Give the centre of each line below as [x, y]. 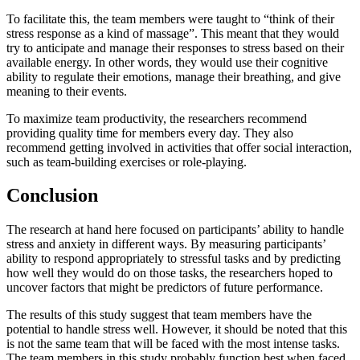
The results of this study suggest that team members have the [159, 315]
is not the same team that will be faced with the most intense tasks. [173, 344]
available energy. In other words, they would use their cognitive [167, 62]
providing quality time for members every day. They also [150, 133]
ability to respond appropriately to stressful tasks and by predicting [174, 259]
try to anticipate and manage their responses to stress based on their [175, 47]
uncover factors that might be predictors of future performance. [165, 288]
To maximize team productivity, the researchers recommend [157, 118]
